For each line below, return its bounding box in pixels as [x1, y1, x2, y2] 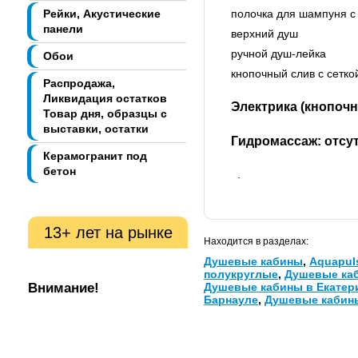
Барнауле [204, 293, 258, 307]
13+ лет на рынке [43, 224, 173, 242]
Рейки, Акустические [43, 7, 161, 21]
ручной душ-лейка [231, 47, 326, 61]
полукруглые [204, 268, 278, 281]
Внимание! [28, 280, 99, 296]
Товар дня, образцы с [43, 107, 167, 121]
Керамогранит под [43, 149, 147, 163]
